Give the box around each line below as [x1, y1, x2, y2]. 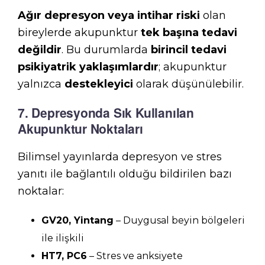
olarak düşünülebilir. [133, 77, 244, 91]
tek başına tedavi [141, 26, 237, 39]
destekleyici [64, 77, 133, 91]
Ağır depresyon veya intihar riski [18, 9, 200, 22]
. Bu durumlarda [62, 43, 151, 56]
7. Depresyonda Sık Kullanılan [18, 104, 194, 121]
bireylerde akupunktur [18, 26, 141, 39]
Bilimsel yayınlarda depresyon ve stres [18, 150, 222, 163]
